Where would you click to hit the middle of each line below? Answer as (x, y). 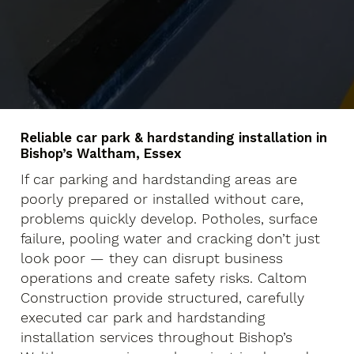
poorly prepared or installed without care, (162, 198)
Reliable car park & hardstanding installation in (174, 138)
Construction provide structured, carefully (163, 297)
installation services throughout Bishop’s (157, 337)
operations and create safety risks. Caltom (164, 277)
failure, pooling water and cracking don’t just (171, 238)
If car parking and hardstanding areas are (159, 179)
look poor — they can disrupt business (152, 258)
